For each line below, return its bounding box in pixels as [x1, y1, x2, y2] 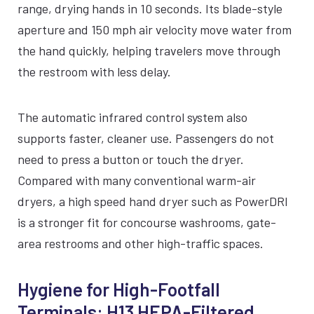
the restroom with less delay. [18, 64, 171, 79]
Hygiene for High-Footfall [18, 278, 220, 300]
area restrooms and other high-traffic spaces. [18, 235, 264, 251]
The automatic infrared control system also [18, 109, 247, 125]
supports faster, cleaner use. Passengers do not [18, 130, 274, 146]
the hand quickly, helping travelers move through [18, 43, 280, 58]
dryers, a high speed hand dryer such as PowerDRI [18, 193, 288, 209]
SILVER [104, 15, 142, 26]
